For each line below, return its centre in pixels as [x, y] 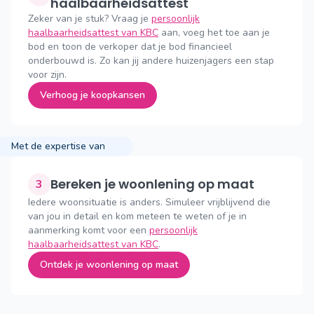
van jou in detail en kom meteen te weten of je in [137, 216]
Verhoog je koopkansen [93, 95]
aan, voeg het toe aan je [214, 33]
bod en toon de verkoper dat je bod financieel [130, 47]
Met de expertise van [58, 146]
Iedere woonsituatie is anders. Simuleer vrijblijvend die [149, 202]
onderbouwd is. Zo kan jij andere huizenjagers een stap [151, 61]
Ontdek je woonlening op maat [109, 265]
